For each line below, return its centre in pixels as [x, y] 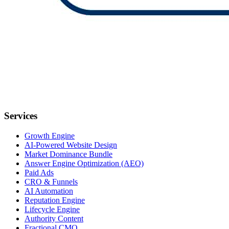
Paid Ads [39, 172]
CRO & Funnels [51, 181]
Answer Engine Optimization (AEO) [84, 163]
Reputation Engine [55, 200]
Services [21, 116]
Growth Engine [50, 135]
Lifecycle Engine [52, 209]
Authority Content [54, 218]
